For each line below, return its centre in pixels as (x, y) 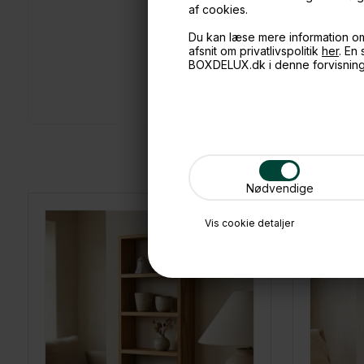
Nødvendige (279, 188)
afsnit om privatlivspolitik (255, 50)
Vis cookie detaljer (249, 223)
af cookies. (218, 9)
